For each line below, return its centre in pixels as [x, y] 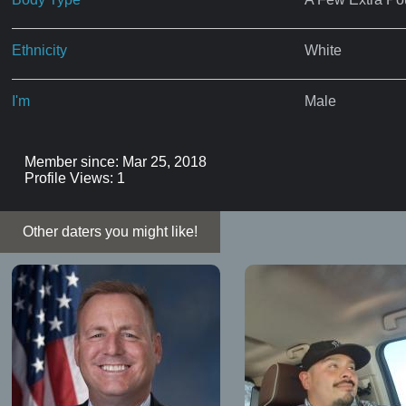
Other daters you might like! [110, 231]
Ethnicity [40, 50]
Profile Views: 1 [74, 178]
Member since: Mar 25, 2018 [115, 161]
